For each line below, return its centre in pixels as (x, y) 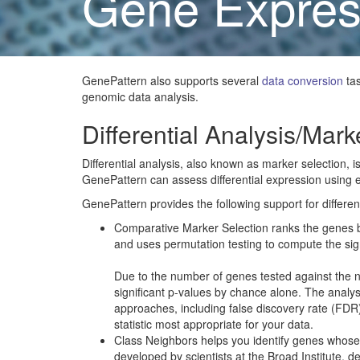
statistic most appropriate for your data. (214, 324)
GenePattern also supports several (172, 80)
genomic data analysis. (140, 96)
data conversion (303, 80)
